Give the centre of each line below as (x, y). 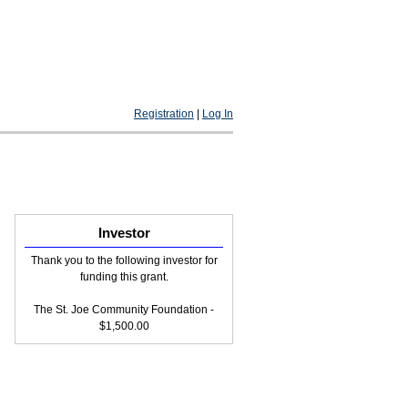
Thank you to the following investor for (124, 260)
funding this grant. (124, 277)
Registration (164, 114)
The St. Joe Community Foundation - (124, 310)
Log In (218, 114)
